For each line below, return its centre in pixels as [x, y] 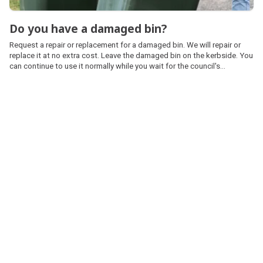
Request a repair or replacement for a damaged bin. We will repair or [125, 45]
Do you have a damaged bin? [88, 29]
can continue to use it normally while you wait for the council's [115, 66]
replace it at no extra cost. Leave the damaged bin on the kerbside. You [131, 56]
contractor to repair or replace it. [65, 77]
